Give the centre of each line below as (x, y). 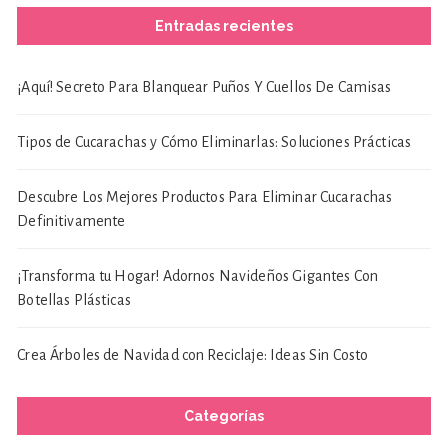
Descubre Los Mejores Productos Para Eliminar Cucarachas (205, 197)
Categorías (223, 416)
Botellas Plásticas (74, 300)
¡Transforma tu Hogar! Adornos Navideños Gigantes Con (198, 276)
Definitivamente (71, 221)
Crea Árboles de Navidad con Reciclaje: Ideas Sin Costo (193, 355)
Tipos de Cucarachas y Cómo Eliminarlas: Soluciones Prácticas (214, 142)
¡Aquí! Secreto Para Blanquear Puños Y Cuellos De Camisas (204, 87)
